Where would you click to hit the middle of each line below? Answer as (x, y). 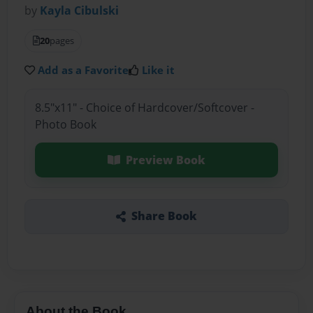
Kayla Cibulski (80, 11)
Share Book (164, 216)
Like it (159, 70)
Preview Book (165, 160)
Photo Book (65, 124)
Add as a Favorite (83, 70)
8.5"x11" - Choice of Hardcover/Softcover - (144, 107)
